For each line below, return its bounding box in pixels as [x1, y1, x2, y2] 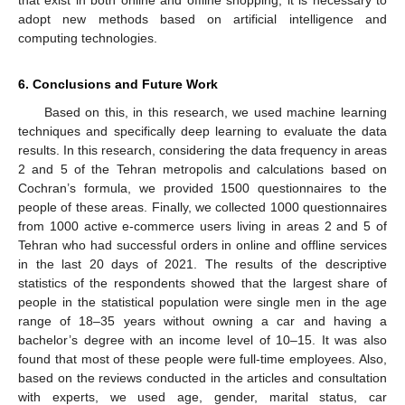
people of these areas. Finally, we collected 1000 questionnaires [18, 200, 387, 215]
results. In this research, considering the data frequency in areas [18, 143, 387, 158]
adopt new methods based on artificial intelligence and [18, 12, 387, 27]
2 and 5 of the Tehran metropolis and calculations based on [18, 162, 387, 177]
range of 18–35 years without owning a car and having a [18, 314, 387, 329]
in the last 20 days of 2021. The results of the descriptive [18, 257, 387, 272]
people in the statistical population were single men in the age [18, 295, 387, 310]
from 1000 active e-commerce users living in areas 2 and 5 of [18, 219, 387, 234]
